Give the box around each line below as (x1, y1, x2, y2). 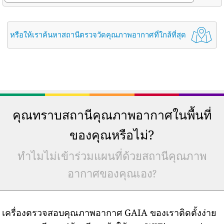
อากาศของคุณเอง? (67, 167, 157, 181)
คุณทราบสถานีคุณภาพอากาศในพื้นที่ (12, 106, 211, 123)
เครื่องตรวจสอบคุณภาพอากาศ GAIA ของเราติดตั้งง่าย (2, 206, 217, 219)
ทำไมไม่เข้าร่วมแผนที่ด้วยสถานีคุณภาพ (17, 150, 207, 163)
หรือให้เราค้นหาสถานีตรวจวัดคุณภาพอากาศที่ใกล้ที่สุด (9, 29, 186, 40)
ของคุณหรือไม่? (69, 126, 154, 143)
